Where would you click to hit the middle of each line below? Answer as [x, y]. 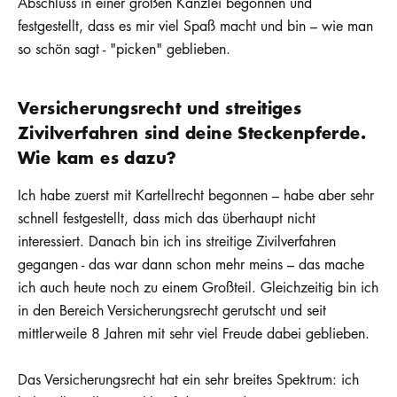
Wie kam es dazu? [97, 157]
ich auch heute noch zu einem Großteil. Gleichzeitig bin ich [198, 288]
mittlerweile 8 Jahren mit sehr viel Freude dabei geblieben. [194, 334]
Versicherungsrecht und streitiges [160, 107]
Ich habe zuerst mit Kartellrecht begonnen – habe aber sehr [196, 195]
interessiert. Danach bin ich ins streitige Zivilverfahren [177, 241]
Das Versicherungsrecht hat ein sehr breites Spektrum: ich [188, 379]
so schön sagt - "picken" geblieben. [124, 48]
